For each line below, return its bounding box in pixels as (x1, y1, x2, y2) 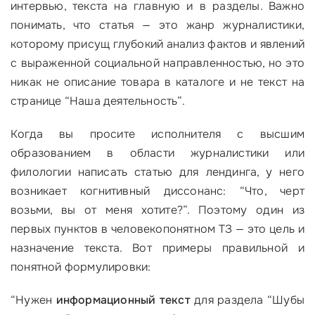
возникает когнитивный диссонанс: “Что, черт (11, 184, 304, 198)
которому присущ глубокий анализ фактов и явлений (11, 37, 304, 51)
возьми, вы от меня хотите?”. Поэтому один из (11, 202, 304, 217)
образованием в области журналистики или (11, 146, 304, 160)
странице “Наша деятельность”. (11, 94, 185, 108)
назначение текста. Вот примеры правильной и (11, 240, 304, 255)
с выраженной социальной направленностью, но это (11, 56, 304, 70)
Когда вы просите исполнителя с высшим (11, 127, 304, 141)
